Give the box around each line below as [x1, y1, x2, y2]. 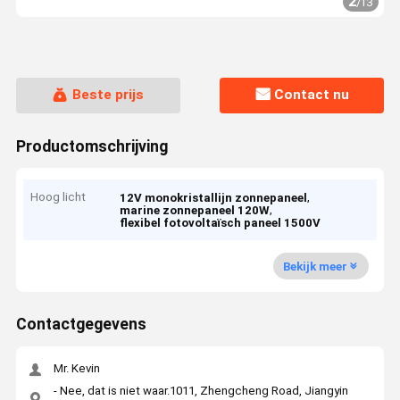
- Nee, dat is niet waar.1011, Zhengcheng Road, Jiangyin [53, 383, 348, 397]
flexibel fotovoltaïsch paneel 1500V [120, 216, 321, 230]
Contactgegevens [15, 315, 146, 334]
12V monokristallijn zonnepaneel [120, 191, 308, 205]
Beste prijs [71, 87, 144, 104]
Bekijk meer [282, 259, 347, 273]
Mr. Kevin [53, 362, 100, 376]
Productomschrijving [15, 137, 168, 155]
